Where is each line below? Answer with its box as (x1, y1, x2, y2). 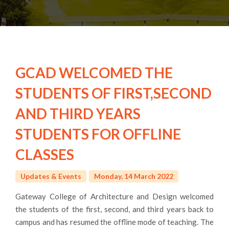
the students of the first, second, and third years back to (15, 204, 214, 214)
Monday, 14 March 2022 (94, 171, 173, 180)
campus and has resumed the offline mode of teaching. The (15, 217, 214, 226)
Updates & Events (20, 171, 81, 180)
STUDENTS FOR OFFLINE (15, 125, 181, 143)
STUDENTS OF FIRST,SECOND (15, 84, 212, 102)
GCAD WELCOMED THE (15, 63, 173, 81)
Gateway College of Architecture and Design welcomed (15, 191, 214, 201)
